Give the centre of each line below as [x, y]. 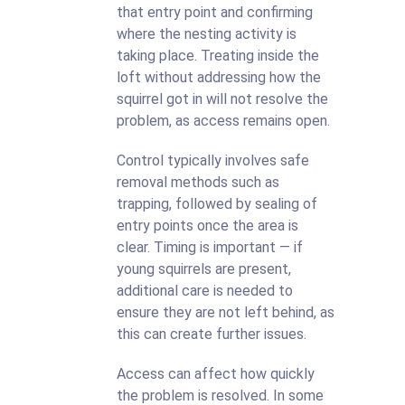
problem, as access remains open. [223, 121]
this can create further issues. [212, 334]
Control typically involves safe [213, 160]
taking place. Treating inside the [218, 56]
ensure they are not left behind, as [226, 312]
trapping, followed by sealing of [217, 204]
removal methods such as [198, 182]
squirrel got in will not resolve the [222, 99]
